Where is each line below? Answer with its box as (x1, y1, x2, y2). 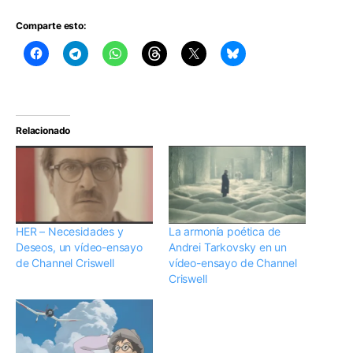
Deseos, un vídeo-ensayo (16, 240, 143, 255)
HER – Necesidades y (16, 225, 124, 239)
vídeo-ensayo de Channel (169, 256, 297, 270)
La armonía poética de (169, 225, 281, 239)
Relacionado (16, 124, 71, 136)
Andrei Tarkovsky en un (169, 240, 288, 255)
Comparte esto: (16, 20, 87, 32)
